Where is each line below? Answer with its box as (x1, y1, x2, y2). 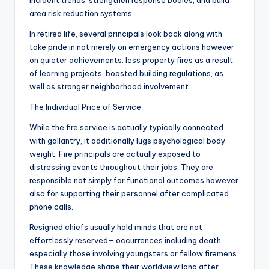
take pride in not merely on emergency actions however (29, 42, 234, 52)
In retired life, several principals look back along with (29, 29, 222, 39)
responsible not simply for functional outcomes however (29, 175, 238, 186)
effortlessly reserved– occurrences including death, (29, 235, 223, 246)
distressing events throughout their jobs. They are (29, 162, 213, 172)
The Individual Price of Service (29, 102, 141, 112)
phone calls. (29, 202, 73, 212)
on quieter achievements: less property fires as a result (29, 55, 233, 65)
